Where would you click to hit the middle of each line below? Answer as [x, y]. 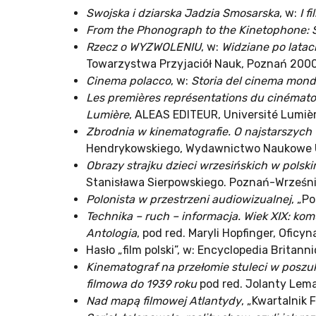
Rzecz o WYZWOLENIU [144, 47]
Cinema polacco [128, 81]
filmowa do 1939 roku [141, 284]
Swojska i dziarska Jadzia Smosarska [183, 13]
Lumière [108, 115]
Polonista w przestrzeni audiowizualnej [189, 200]
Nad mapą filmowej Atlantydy [164, 301]
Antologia [111, 233]
